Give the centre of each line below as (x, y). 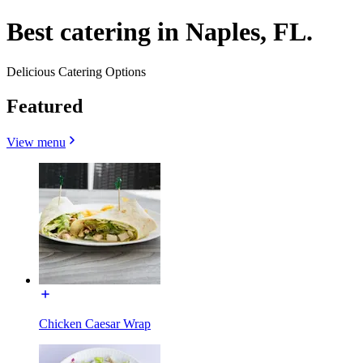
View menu (36, 142)
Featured (45, 106)
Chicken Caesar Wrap (95, 323)
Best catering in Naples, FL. (160, 32)
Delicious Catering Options (76, 71)
